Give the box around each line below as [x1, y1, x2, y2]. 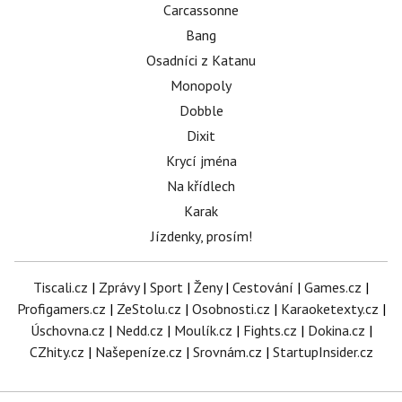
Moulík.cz [173, 321, 232, 340]
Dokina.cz [307, 321, 365, 340]
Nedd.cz [115, 321, 163, 340]
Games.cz [304, 278, 362, 297]
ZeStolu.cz [116, 300, 181, 319]
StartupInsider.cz [272, 343, 373, 362]
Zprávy [99, 278, 139, 297]
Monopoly [170, 76, 232, 95]
